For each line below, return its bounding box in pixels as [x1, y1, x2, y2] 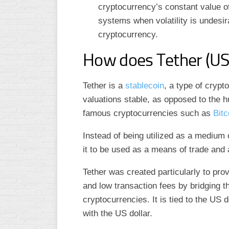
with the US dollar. [83, 209, 152, 218]
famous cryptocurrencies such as [83, 108, 213, 118]
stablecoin [125, 81, 164, 90]
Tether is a [83, 81, 125, 90]
